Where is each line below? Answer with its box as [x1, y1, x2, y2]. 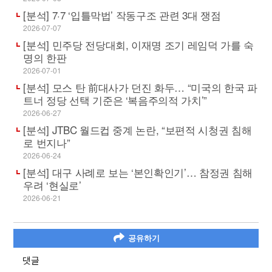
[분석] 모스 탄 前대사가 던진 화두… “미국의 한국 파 [23, 80, 257, 95]
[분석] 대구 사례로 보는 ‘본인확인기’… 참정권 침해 [23, 165, 253, 180]
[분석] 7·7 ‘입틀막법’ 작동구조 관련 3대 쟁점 [23, 7, 221, 23]
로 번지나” [23, 135, 70, 151]
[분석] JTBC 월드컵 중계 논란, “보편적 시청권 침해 [23, 122, 252, 138]
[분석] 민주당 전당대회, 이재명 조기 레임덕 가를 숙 [23, 37, 254, 53]
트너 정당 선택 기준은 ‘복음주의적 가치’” [23, 92, 207, 108]
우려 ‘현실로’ [23, 177, 81, 193]
